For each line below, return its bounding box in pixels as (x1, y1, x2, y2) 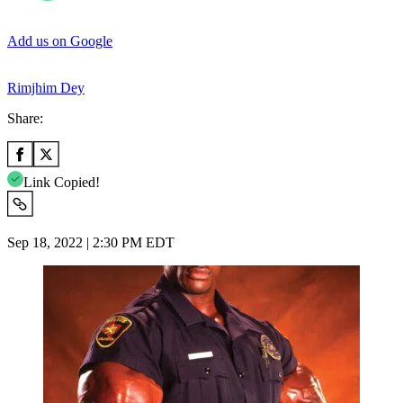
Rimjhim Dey (7, 79, 85, 95)
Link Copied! (23, 174, 100, 190)
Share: (7, 110, 43, 126)
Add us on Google (7, 32, 112, 49)
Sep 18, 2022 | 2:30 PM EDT (7, 234, 175, 250)
